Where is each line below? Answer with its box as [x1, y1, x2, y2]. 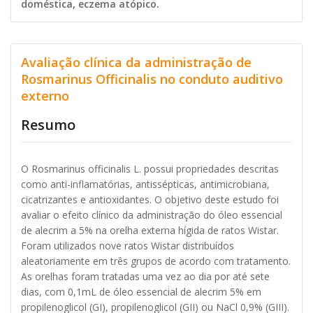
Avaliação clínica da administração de [21, 53, 252, 71]
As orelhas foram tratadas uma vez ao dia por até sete [21, 270, 270, 284]
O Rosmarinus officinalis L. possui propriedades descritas [21, 162, 279, 176]
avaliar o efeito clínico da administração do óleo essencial [21, 208, 282, 222]
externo [21, 87, 69, 104]
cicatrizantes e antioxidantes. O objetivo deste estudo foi [21, 193, 279, 207]
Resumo [21, 115, 75, 134]
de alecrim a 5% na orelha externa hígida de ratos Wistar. [21, 224, 279, 238]
